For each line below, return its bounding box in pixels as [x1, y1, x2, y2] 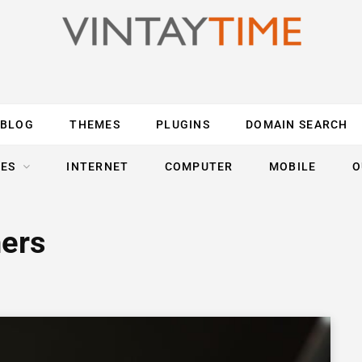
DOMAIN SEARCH [246, 118, 348, 131]
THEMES [69, 118, 120, 131]
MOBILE [268, 160, 317, 173]
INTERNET [66, 160, 129, 173]
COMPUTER [164, 160, 234, 173]
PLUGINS [156, 118, 210, 131]
